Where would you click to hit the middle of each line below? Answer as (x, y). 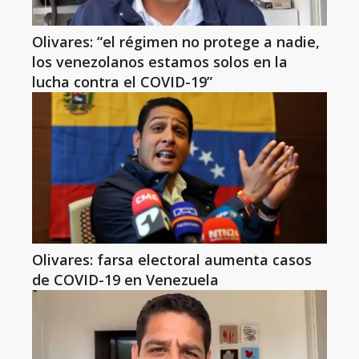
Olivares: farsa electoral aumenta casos (172, 260)
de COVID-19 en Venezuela (125, 280)
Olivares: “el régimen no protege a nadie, (176, 42)
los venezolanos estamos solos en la (160, 62)
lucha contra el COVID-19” (122, 82)
